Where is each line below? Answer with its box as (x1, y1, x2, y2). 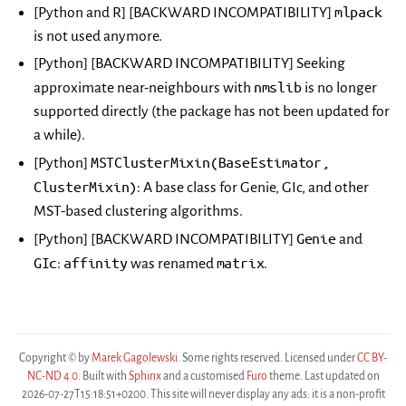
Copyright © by (19, 352, 92, 364)
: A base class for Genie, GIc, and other (137, 179, 370, 196)
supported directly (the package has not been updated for (33, 103, 390, 120)
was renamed (127, 256, 217, 272)
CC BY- (357, 352, 387, 364)
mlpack (333, 4, 382, 20)
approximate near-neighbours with (33, 80, 254, 96)
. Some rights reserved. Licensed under (178, 352, 357, 364)
